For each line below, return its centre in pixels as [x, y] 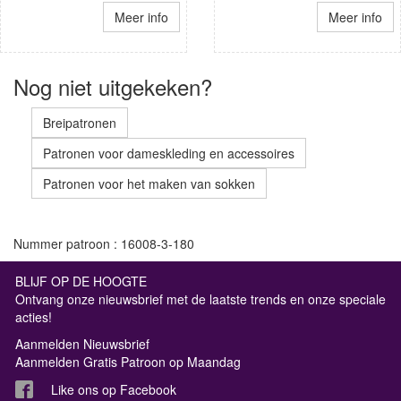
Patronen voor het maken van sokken [149, 183]
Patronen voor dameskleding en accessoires [169, 153]
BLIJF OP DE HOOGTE [81, 281]
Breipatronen [80, 122]
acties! [34, 316]
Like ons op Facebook [114, 389]
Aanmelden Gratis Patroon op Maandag [128, 361]
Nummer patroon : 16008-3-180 [104, 243]
